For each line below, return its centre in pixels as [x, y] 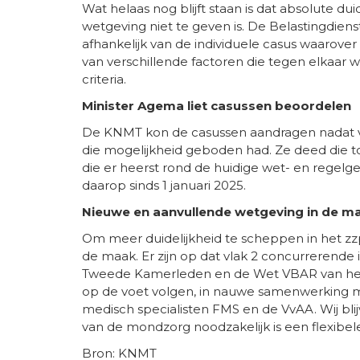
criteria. [104, 79]
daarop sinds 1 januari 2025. [164, 185]
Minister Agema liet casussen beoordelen [218, 105]
